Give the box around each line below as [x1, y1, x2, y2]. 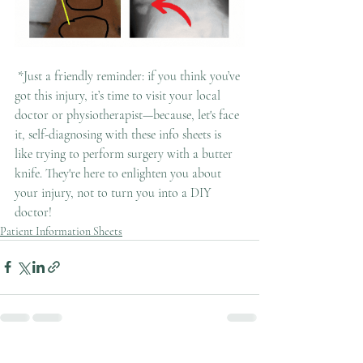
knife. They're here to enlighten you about [15, 164, 224, 181]
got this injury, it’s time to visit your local [15, 87, 224, 104]
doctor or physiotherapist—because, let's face [15, 106, 242, 123]
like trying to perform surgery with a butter [15, 145, 236, 162]
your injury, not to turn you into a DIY [15, 184, 215, 201]
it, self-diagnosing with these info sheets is [15, 126, 224, 143]
